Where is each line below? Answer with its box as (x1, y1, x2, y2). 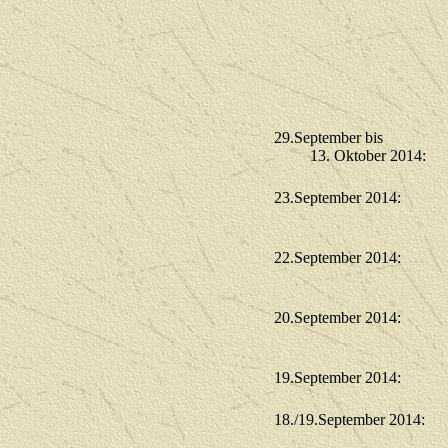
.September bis (290, 129, 383, 146)
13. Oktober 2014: (274, 147, 426, 164)
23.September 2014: (274, 189, 401, 206)
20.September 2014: (274, 309, 401, 326)
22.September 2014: (274, 249, 401, 266)
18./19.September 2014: (274, 411, 425, 428)
